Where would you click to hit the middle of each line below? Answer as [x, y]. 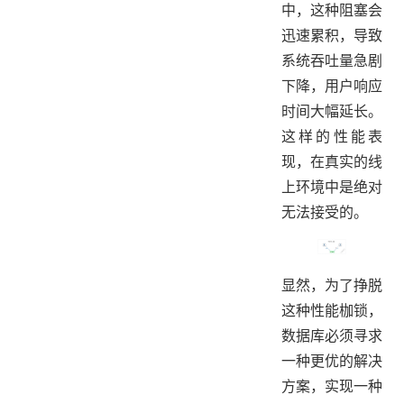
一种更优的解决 [332, 360]
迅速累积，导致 [332, 35]
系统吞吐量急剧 [332, 60]
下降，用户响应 [332, 85]
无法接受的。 [325, 211]
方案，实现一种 [332, 386]
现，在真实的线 [332, 161]
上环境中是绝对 [332, 186]
